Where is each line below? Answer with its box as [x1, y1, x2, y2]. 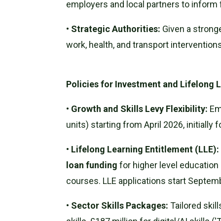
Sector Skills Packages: [71, 200, 169, 211]
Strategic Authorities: [71, 23, 161, 34]
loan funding [66, 159, 118, 170]
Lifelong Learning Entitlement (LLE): [71, 144, 220, 154]
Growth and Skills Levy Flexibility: [71, 103, 208, 114]
